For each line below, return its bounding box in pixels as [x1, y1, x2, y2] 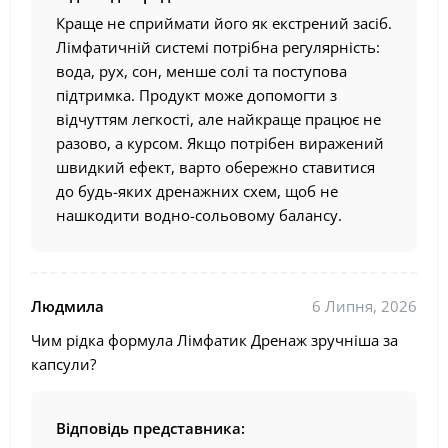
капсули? [31, 354, 96, 375]
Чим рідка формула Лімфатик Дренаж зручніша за [31, 330, 398, 351]
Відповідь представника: [56, 418, 245, 439]
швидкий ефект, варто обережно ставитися [56, 157, 375, 178]
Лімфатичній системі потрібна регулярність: [56, 37, 380, 58]
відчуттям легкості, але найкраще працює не [56, 109, 381, 130]
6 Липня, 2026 [312, 296, 417, 317]
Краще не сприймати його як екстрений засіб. [56, 13, 392, 34]
